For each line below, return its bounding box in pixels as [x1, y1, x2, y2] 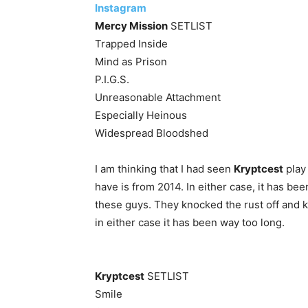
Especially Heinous [95, 109, 187, 122]
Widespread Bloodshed [95, 126, 208, 140]
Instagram [95, 1, 146, 14]
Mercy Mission [95, 19, 168, 32]
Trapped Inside [95, 37, 168, 50]
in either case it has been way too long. [95, 216, 285, 229]
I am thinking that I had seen [95, 162, 234, 175]
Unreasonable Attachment [95, 91, 221, 104]
